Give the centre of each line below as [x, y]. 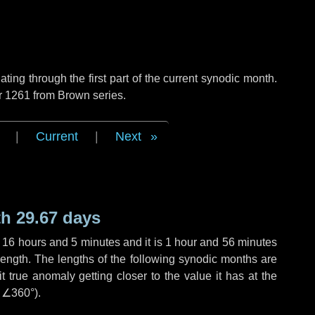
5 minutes [96, 242]
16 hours [24, 242]
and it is [142, 242]
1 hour [181, 242]
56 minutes [250, 242]
